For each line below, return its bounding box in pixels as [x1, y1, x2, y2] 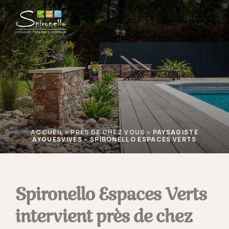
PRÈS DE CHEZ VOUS [71, 128, 145, 136]
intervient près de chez [15, 206, 193, 228]
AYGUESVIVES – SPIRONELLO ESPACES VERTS [32, 135, 197, 144]
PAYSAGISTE [152, 128, 198, 136]
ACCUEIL [31, 128, 63, 136]
